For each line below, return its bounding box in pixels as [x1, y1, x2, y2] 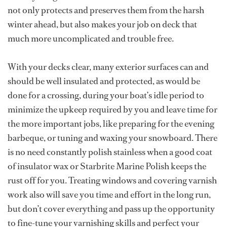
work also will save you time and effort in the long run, [8, 188, 211, 201]
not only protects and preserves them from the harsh [8, 4, 204, 16]
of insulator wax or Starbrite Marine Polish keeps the [8, 160, 206, 172]
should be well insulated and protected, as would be [8, 75, 200, 87]
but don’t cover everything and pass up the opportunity [8, 203, 215, 215]
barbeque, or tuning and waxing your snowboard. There [8, 132, 217, 144]
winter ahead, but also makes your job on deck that [8, 18, 197, 30]
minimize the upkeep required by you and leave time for [8, 103, 217, 116]
